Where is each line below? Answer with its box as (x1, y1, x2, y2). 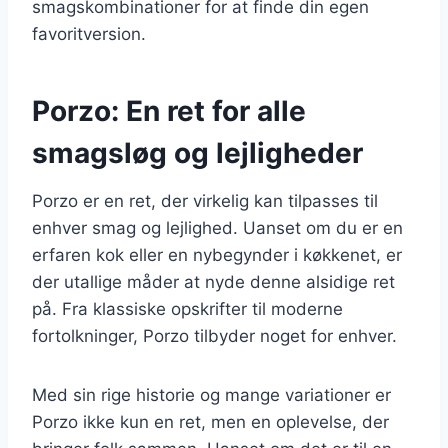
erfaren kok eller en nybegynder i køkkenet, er (32, 244, 402, 265)
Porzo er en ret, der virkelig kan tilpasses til (32, 190, 378, 211)
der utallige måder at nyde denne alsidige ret (32, 271, 395, 292)
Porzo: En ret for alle (32, 93, 306, 128)
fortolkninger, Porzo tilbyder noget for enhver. (32, 325, 397, 346)
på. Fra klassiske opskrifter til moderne (32, 298, 343, 319)
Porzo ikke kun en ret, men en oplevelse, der (32, 411, 389, 432)
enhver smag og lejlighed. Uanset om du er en (32, 217, 403, 238)
